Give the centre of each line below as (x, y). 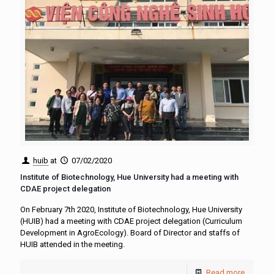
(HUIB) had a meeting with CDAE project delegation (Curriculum (131, 221)
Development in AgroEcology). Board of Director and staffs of (130, 232)
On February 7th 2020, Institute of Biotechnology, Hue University (131, 209)
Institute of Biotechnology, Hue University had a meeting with (129, 177)
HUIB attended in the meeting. (72, 244)
